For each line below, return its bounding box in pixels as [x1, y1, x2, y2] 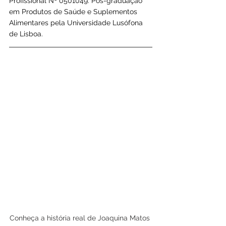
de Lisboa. [9, 29, 43, 38]
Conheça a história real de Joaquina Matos [10, 213, 152, 222]
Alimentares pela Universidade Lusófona [9, 18, 145, 27]
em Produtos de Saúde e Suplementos [9, 7, 139, 16]
